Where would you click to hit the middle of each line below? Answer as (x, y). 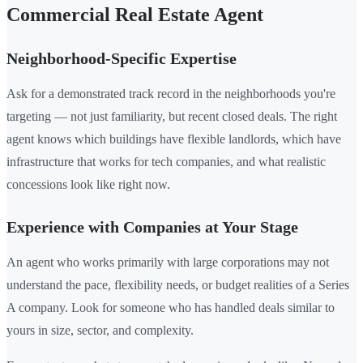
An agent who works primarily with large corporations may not (168, 262)
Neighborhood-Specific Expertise (122, 58)
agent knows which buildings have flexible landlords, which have (174, 139)
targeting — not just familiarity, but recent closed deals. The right (172, 116)
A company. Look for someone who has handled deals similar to (171, 307)
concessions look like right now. (88, 184)
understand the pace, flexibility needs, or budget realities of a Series (178, 284)
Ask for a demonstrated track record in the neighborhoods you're (171, 93)
